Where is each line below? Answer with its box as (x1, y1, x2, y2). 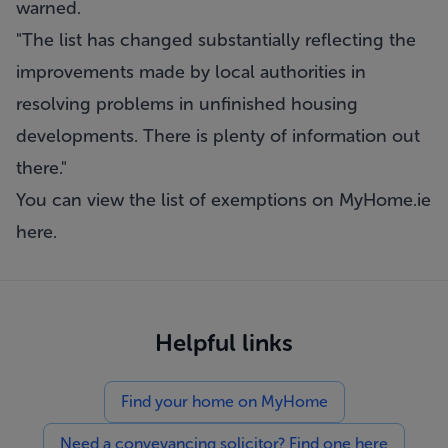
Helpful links (155, 328, 293, 357)
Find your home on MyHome (120, 392, 328, 411)
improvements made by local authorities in (16, 61, 366, 83)
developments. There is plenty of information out (16, 125, 420, 147)
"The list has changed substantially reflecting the (16, 29, 416, 51)
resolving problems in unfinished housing (16, 93, 358, 115)
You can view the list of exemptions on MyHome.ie (16, 189, 431, 211)
